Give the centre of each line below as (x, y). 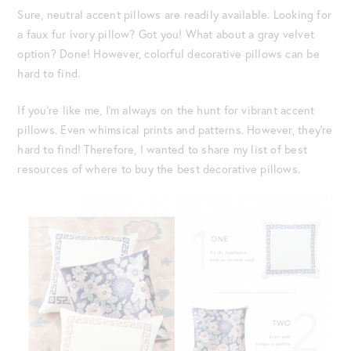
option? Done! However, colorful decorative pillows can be (168, 53)
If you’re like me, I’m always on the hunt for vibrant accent (166, 110)
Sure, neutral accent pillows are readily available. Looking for (175, 14)
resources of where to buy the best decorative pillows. (159, 168)
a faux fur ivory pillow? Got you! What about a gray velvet (166, 34)
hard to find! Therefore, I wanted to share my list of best (163, 149)
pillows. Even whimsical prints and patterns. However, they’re (175, 129)
